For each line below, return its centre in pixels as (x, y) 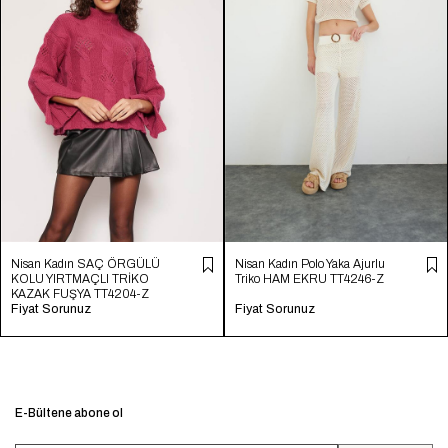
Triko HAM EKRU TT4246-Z (309, 278)
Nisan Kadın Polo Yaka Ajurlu (310, 263)
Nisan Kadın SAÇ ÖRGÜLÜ (85, 263)
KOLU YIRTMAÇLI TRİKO (80, 278)
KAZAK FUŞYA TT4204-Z (80, 293)
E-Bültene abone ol (69, 412)
